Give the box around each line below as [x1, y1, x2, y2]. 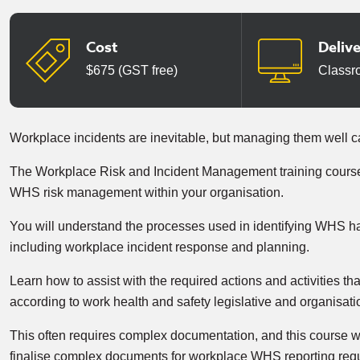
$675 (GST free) [86, 63, 178, 77]
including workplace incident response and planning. [10, 240, 309, 254]
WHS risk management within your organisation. [10, 186, 284, 199]
